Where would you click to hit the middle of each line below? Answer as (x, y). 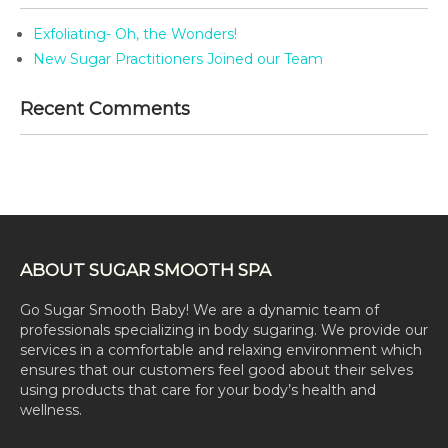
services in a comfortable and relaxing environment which (221, 350)
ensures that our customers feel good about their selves (216, 370)
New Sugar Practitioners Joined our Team (178, 59)
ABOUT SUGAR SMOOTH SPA (145, 270)
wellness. (51, 410)
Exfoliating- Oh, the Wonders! (135, 34)
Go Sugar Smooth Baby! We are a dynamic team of (199, 310)
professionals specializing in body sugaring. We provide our (224, 330)
